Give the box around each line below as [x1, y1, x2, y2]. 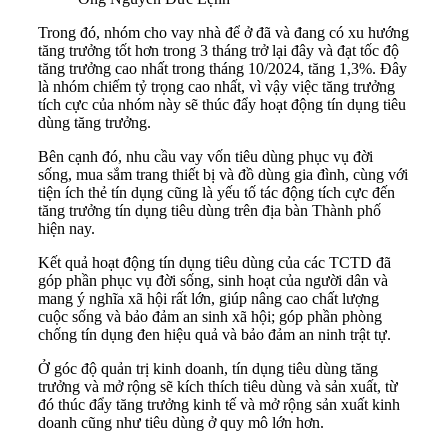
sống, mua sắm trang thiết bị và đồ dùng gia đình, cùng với [38, 165, 408, 183]
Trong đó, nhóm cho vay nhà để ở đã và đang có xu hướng [38, 23, 409, 41]
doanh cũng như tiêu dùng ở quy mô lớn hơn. [38, 413, 324, 431]
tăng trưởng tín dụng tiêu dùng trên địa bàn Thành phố [38, 201, 381, 219]
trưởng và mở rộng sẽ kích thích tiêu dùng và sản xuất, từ [38, 377, 398, 395]
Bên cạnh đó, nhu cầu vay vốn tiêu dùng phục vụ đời [38, 147, 373, 165]
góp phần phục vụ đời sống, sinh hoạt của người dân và [38, 271, 388, 289]
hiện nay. [38, 219, 95, 237]
